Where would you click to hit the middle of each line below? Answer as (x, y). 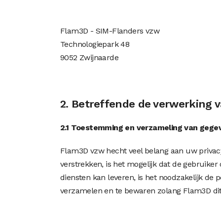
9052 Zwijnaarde (89, 57)
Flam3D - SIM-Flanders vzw (110, 31)
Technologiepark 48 (95, 44)
